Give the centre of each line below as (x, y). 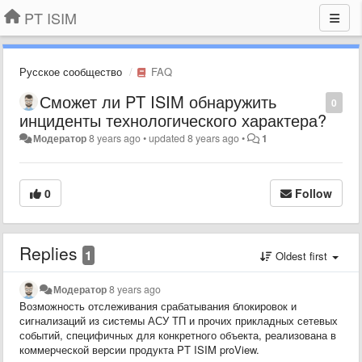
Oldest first (301, 256)
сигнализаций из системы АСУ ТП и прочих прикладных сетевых (179, 320)
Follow (314, 193)
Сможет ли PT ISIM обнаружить (158, 101)
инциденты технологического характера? (173, 120)
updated (168, 138)
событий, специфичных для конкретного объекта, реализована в (178, 335)
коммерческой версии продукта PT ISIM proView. (139, 349)
